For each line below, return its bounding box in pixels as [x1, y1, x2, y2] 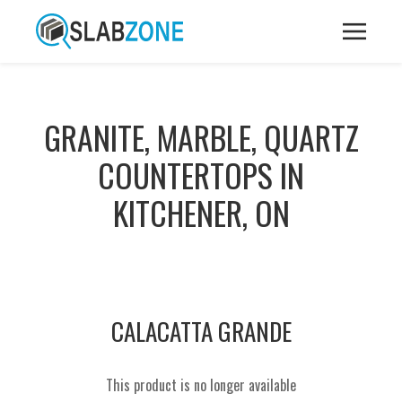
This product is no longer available [106, 374, 296, 396]
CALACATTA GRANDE [110, 313, 292, 349]
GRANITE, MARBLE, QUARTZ [43, 113, 359, 161]
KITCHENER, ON [112, 188, 290, 236]
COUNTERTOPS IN [98, 151, 304, 198]
